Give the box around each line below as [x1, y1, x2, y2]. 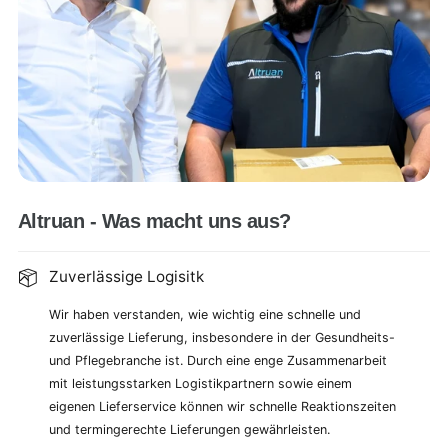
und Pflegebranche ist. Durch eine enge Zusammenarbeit [48, 352, 388, 368]
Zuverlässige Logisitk [48, 267, 204, 287]
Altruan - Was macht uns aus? [18, 210, 291, 233]
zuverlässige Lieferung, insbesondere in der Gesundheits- [48, 329, 396, 345]
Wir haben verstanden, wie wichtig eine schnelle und [48, 306, 362, 322]
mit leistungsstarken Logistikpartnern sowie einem [48, 375, 353, 391]
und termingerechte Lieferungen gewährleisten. [48, 421, 331, 437]
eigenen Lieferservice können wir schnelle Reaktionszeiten [48, 398, 397, 414]
